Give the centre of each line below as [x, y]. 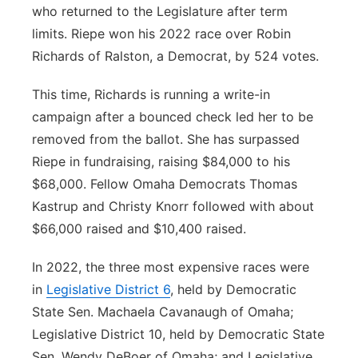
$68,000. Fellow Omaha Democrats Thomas [165, 184]
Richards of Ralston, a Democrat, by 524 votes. [175, 56]
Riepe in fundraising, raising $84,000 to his [161, 161]
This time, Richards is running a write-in [151, 94]
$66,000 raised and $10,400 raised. [139, 229]
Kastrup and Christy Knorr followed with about [173, 206]
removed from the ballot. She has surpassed [166, 139]
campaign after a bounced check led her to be [173, 117]
